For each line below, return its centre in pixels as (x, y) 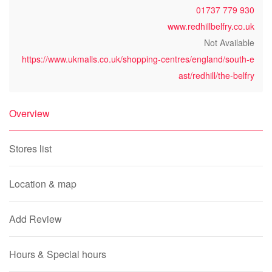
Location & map (43, 184)
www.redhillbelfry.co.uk (211, 26)
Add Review (36, 219)
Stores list (30, 148)
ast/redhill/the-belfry (216, 75)
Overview (29, 113)
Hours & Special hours (58, 254)
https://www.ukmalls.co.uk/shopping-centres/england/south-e (138, 59)
